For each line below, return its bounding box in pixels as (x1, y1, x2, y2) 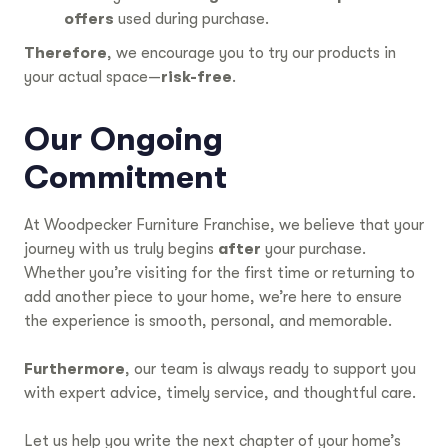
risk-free (161, 68, 232, 87)
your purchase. (261, 240, 366, 259)
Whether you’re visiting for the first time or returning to (24, 264, 415, 283)
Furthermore (24, 360, 125, 379)
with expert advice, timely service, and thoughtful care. (24, 384, 416, 403)
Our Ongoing (24, 121, 223, 159)
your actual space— (24, 68, 161, 87)
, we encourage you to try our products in (107, 44, 396, 63)
